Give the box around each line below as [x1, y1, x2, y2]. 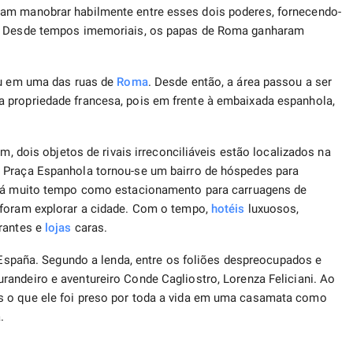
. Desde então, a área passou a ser [147, 75, 333, 90]
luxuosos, [244, 202, 299, 217]
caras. [71, 221, 108, 236]
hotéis [210, 202, 245, 217]
